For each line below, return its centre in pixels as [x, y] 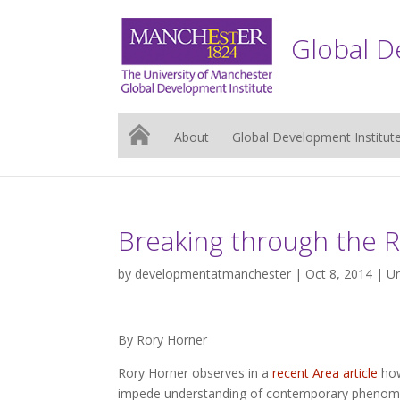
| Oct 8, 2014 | [339, 274]
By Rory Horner [162, 340]
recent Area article [325, 373]
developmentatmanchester [213, 274]
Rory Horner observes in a [195, 373]
